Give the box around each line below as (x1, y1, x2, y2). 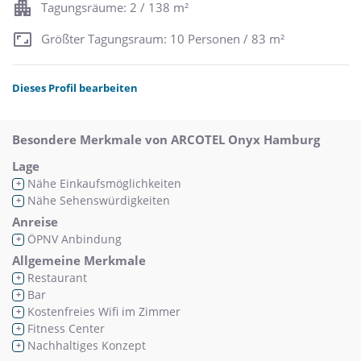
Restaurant (24, 270, 87, 286)
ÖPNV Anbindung (24, 231, 122, 247)
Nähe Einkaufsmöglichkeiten (24, 176, 181, 192)
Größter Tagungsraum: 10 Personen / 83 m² (41, 30, 284, 47)
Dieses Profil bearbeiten (12, 81, 138, 96)
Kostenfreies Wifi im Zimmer (24, 304, 180, 320)
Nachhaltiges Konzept (24, 338, 146, 354)
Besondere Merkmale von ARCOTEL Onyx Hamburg (12, 131, 320, 148)
